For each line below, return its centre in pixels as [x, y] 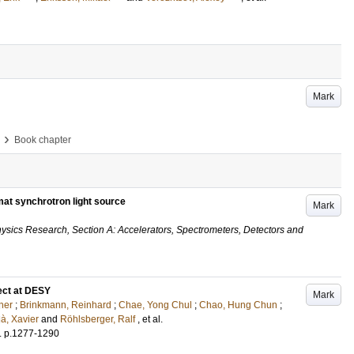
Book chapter [43, 140]
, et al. [150, 319]
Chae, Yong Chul [155, 305]
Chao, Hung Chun [238, 305]
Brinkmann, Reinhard [66, 305]
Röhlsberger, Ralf [98, 319]
